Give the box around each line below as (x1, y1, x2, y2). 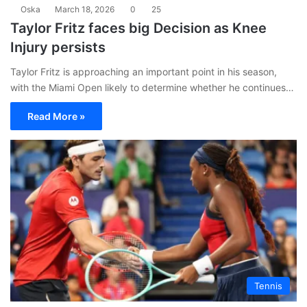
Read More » (27, 110, 85, 123)
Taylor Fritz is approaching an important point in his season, (10, 66, 277, 78)
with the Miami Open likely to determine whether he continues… (10, 82, 294, 94)
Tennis (254, 280, 282, 291)
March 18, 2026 (55, 4, 114, 15)
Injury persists (10, 39, 106, 56)
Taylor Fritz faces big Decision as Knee (10, 20, 267, 37)
